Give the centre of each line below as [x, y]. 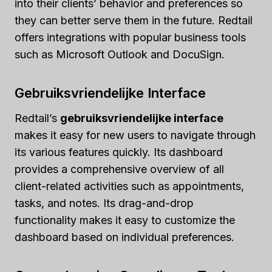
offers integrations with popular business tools [130, 37]
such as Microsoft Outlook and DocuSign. [120, 54]
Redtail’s [37, 118]
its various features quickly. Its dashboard [119, 152]
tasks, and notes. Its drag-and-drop [104, 203]
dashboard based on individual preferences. [124, 237]
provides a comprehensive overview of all [119, 169]
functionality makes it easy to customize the [125, 220]
